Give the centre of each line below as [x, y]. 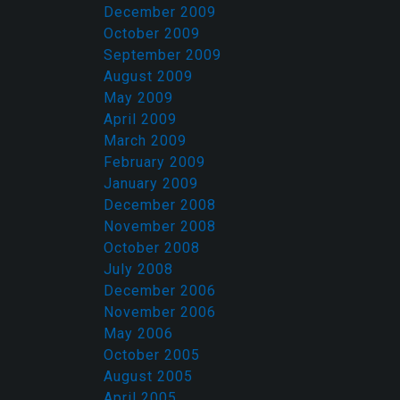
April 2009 [140, 119]
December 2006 [160, 291]
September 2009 [162, 55]
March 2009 [145, 141]
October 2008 [152, 248]
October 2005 [152, 355]
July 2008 [138, 269]
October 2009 [152, 33]
